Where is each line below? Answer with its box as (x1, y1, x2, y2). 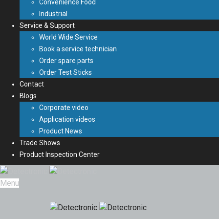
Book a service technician (39, 45, 117, 53)
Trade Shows (20, 139, 60, 147)
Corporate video (39, 104, 88, 111)
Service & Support (20, 22, 75, 29)
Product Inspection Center (20, 151, 100, 158)
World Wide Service (39, 33, 98, 41)
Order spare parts (39, 57, 93, 65)
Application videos (39, 115, 95, 123)
